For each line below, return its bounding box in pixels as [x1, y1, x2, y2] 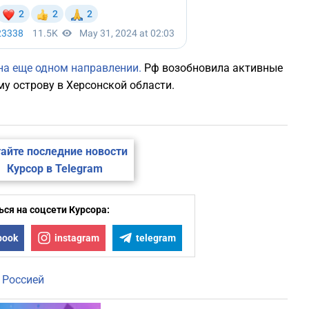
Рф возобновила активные [141, 61, 283, 75]
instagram [54, 232, 99, 244]
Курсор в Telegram [6, 162, 103, 176]
